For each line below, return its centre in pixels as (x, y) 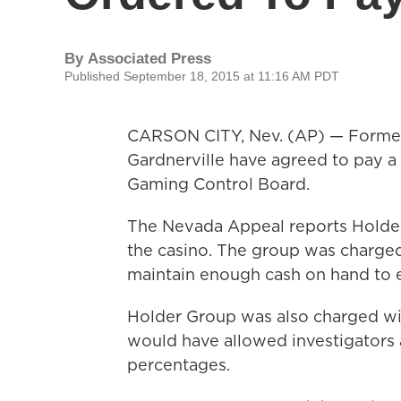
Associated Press (149, 59)
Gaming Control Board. (218, 184)
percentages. (179, 365)
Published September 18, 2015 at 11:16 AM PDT (202, 76)
